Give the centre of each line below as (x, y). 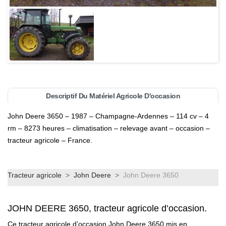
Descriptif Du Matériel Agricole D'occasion (113, 96)
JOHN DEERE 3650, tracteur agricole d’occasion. (107, 209)
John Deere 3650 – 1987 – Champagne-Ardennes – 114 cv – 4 (108, 116)
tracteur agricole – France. (50, 140)
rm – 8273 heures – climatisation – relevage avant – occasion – (109, 128)
